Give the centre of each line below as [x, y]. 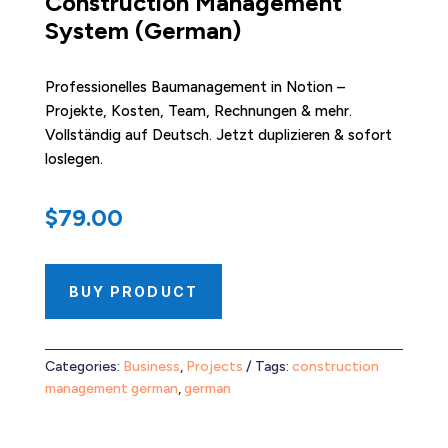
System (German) [142, 30]
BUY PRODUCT [133, 291]
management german [111, 388]
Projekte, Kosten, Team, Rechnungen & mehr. [198, 110]
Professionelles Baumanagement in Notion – [194, 86]
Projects [214, 366]
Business [151, 366]
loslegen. [73, 158]
